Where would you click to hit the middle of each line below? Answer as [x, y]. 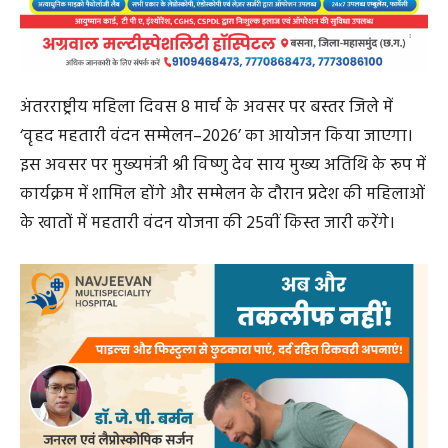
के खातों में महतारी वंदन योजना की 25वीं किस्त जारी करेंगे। [207, 223]
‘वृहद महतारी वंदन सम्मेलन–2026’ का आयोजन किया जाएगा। [216, 136]
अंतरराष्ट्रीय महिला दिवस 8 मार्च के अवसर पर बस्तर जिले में [206, 107]
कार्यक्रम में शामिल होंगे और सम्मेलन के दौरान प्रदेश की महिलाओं [222, 194]
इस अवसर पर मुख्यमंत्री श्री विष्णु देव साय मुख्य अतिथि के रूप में [223, 165]
